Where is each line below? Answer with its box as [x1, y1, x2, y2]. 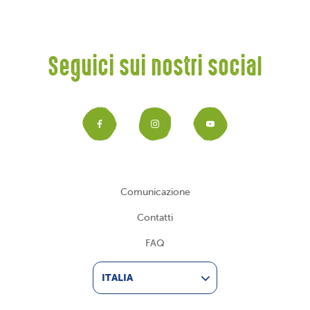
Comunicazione [120, 187, 190, 198]
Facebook [82, 113, 232, 151]
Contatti [137, 212, 173, 224]
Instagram [138, 113, 291, 151]
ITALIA [102, 272, 133, 284]
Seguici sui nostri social [48, 57, 262, 81]
